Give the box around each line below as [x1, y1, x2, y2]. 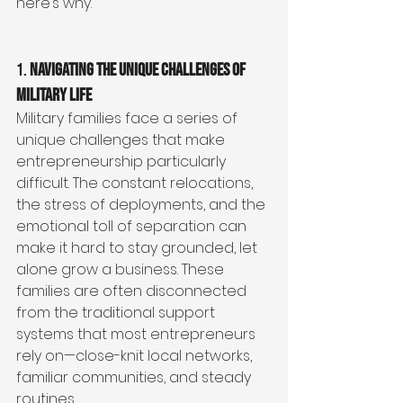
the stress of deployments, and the [16, 194, 269, 216]
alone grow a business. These [16, 259, 228, 281]
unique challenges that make [16, 130, 228, 151]
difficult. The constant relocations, [16, 173, 256, 194]
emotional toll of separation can [16, 216, 250, 237]
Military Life [16, 85, 92, 107]
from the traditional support [16, 302, 219, 324]
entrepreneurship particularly [16, 151, 229, 173]
